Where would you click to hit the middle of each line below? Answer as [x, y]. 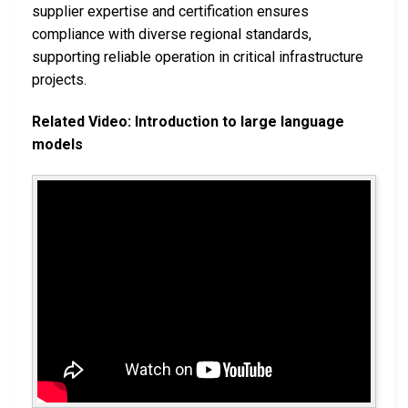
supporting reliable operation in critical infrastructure [198, 57]
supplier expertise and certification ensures [170, 12]
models [57, 145]
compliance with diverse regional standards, [172, 35]
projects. [59, 80]
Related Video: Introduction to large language [188, 122]
